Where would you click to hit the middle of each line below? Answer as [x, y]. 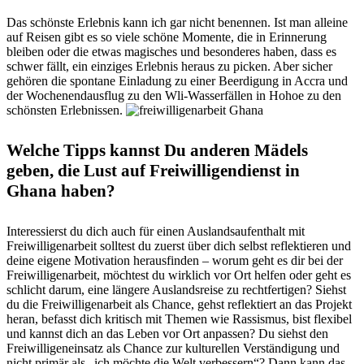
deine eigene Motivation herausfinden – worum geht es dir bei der [175, 260]
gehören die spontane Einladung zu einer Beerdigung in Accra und [177, 81]
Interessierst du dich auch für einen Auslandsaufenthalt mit [156, 231]
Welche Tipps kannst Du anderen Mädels [157, 151]
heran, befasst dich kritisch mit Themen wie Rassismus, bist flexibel [179, 318]
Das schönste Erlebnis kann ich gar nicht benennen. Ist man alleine [177, 23]
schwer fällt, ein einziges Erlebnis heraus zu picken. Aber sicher [169, 67]
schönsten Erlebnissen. [66, 110]
